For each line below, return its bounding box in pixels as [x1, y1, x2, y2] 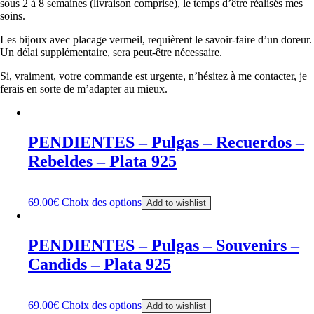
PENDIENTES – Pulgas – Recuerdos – [28, 133, 304, 152]
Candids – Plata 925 [28, 254, 171, 273]
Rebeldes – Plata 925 [28, 152, 177, 171]
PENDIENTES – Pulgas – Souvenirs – [28, 235, 299, 254]
